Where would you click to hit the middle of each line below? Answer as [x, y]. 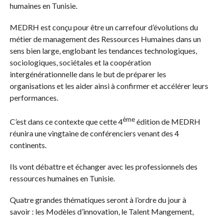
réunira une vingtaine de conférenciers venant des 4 [94, 133]
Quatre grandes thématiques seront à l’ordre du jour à [98, 200]
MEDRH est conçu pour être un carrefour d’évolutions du [104, 27]
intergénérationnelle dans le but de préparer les [88, 74]
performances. [34, 97]
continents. [28, 145]
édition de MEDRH [167, 122]
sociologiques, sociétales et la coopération [80, 62]
